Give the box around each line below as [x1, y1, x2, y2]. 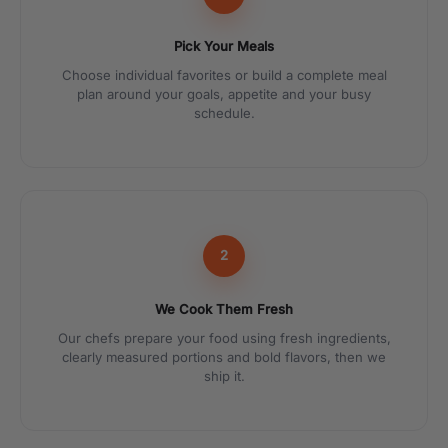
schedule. [193, 104, 255, 121]
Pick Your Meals [174, 37, 274, 54]
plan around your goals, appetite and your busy [77, 85, 371, 102]
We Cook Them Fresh [155, 300, 293, 317]
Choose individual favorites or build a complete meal [61, 66, 387, 83]
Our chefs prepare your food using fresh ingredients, [57, 329, 391, 346]
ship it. [203, 367, 245, 384]
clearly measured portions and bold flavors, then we [62, 348, 386, 365]
